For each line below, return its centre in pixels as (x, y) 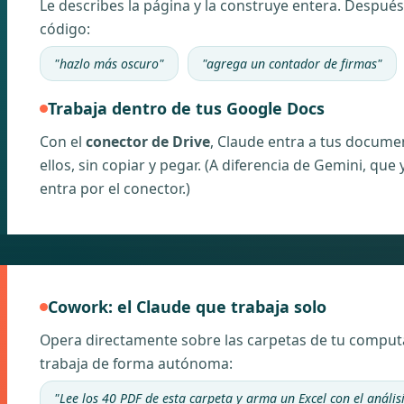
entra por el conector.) (115, 188)
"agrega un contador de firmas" (292, 64)
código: (65, 29)
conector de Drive (148, 142)
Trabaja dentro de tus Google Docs (186, 108)
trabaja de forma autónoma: (136, 363)
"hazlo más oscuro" (109, 64)
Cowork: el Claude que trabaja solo (187, 307)
